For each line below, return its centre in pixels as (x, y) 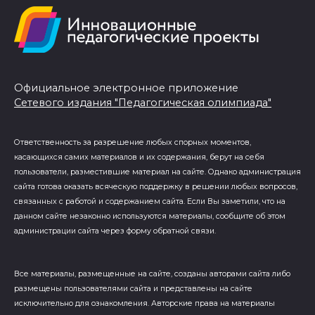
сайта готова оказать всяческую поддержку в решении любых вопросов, (156, 187)
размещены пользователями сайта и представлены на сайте (133, 289)
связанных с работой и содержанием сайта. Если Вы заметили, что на (150, 202)
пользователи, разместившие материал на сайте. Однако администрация (157, 172)
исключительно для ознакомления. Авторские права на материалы (144, 304)
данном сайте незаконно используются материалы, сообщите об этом (150, 217)
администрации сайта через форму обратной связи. (115, 231)
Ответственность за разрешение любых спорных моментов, (133, 143)
